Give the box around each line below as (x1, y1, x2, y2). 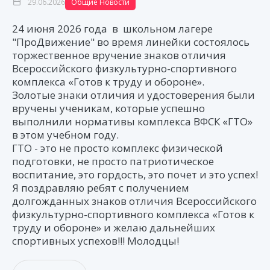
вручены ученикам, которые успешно (12, 101, 205, 115)
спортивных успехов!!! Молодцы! (12, 234, 179, 248)
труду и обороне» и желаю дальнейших (12, 221, 215, 234)
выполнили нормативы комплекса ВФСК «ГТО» (12, 115, 253, 128)
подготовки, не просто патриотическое (12, 154, 214, 168)
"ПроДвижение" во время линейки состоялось (12, 35, 250, 49)
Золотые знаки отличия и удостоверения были (12, 88, 255, 102)
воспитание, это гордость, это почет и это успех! (12, 168, 258, 181)
